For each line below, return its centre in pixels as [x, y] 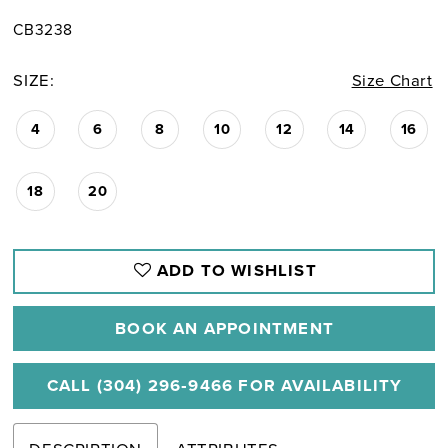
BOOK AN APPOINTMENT [224, 328]
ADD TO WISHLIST [236, 271]
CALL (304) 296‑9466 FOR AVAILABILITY [224, 385]
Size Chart [392, 81]
